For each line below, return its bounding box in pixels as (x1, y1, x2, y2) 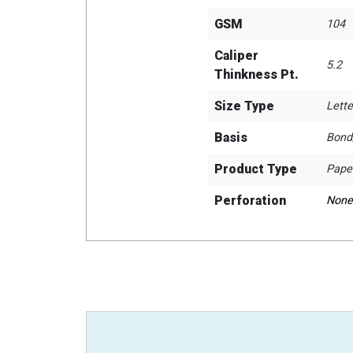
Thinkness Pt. (214, 67, 299, 82)
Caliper (214, 48, 258, 63)
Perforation (214, 193, 286, 208)
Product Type (214, 162, 297, 176)
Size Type (214, 98, 274, 113)
